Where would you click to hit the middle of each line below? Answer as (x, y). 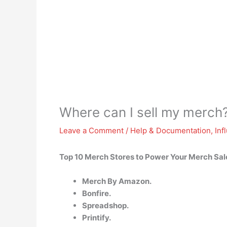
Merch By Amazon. (117, 181)
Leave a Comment (91, 130)
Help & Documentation (171, 130)
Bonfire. (97, 193)
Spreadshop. (105, 205)
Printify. (97, 218)
